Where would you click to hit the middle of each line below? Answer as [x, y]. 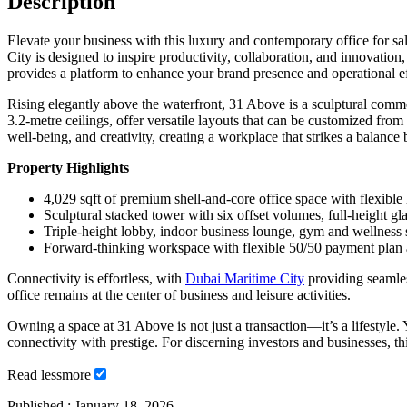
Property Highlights [68, 167]
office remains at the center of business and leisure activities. [179, 294]
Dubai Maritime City [245, 278]
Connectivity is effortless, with [96, 278]
